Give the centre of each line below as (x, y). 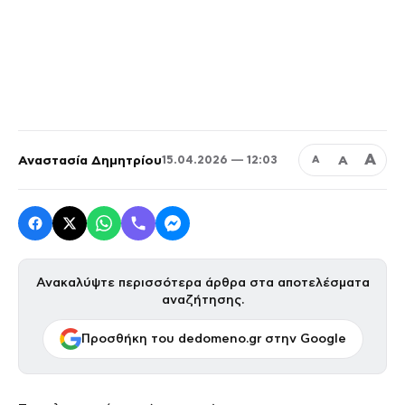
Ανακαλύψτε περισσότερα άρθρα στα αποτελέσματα (202, 282)
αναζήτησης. (202, 299)
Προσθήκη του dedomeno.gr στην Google (213, 339)
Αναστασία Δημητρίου (90, 160)
